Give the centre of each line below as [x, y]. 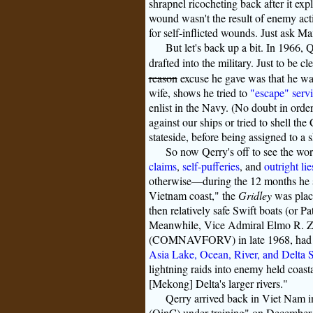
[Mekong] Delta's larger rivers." [218, 283]
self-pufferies [211, 166]
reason [163, 78]
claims [162, 166]
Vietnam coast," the [193, 195]
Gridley [255, 195]
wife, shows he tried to [199, 93]
